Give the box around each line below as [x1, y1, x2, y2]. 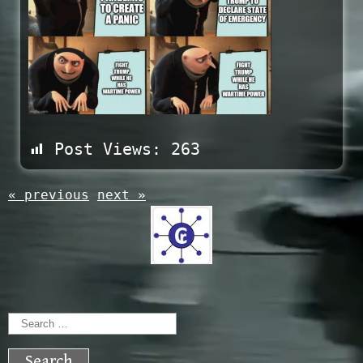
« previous [8, 187, 89, 203]
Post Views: [54, 139, 161, 160]
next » [97, 187, 146, 203]
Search [7, 314, 66, 335]
